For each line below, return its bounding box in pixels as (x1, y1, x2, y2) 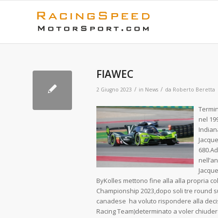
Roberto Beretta (173, 86, 215, 93)
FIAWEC (96, 67, 133, 81)
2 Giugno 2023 (96, 86, 132, 93)
